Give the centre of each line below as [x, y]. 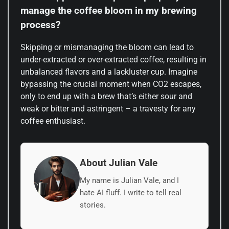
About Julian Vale [119, 163]
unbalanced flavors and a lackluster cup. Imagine [109, 72]
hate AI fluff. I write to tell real [131, 193]
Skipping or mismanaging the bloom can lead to [107, 48]
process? [40, 25]
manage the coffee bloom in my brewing [109, 10]
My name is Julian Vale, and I [129, 181]
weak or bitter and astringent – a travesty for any [108, 109]
